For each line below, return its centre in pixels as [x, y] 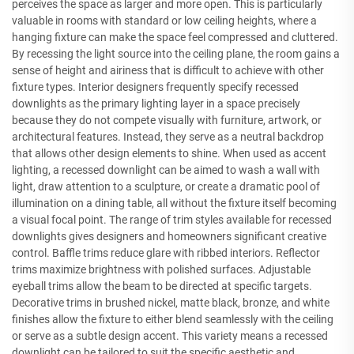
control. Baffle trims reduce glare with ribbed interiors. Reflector [166, 252]
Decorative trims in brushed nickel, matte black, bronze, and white [171, 302]
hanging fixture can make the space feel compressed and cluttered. [175, 37]
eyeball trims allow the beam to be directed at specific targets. [162, 286]
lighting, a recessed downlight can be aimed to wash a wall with [166, 169]
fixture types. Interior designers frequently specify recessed [155, 87]
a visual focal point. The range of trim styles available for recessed [172, 219]
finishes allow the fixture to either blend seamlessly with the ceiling [173, 319]
